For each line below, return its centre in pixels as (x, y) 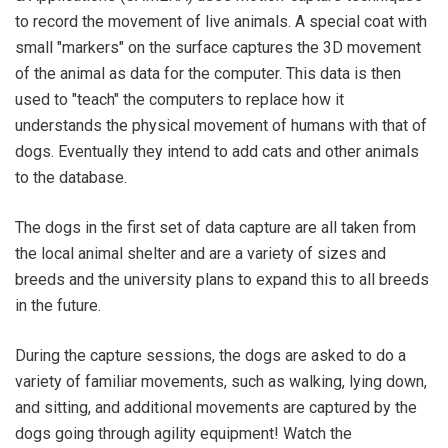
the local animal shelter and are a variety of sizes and (200, 253)
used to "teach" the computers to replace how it (179, 99)
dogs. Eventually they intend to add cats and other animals (217, 151)
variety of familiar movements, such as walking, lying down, (221, 381)
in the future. (58, 305)
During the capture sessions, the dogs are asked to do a (210, 355)
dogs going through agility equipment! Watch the (183, 433)
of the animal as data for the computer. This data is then (208, 73)
